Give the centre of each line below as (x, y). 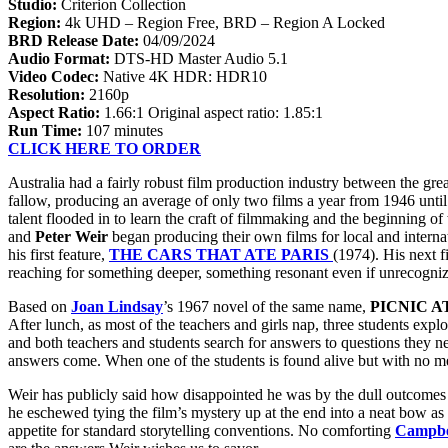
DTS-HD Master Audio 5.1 (201, 58)
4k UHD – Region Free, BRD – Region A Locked (225, 22)
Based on (39, 306)
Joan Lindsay (117, 306)
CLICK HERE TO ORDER (104, 148)
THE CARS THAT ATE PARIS (221, 254)
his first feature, (58, 254)
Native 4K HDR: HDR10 (183, 76)
